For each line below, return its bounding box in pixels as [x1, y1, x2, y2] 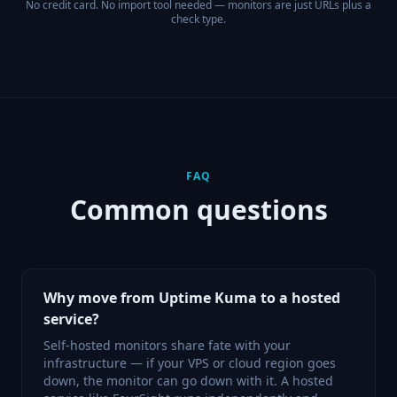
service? [43, 309, 99, 329]
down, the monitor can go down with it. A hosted [43, 372, 333, 389]
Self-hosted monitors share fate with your [43, 337, 291, 354]
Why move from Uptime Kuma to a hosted [43, 288, 340, 307]
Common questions [69, 191, 328, 228]
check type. [171, 12, 226, 27]
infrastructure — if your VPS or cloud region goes [43, 354, 336, 371]
